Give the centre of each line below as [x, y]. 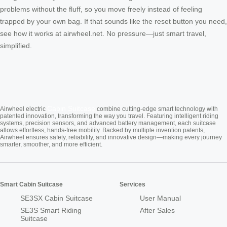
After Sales [157, 210]
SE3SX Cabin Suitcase [56, 198]
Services [133, 184]
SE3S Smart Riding [51, 210]
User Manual [160, 198]
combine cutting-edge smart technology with [157, 109]
